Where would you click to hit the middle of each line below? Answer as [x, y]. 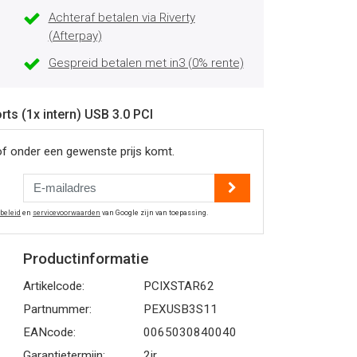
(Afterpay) [75, 35]
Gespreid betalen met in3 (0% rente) [146, 63]
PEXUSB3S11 [180, 309]
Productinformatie [86, 259]
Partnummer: [57, 309]
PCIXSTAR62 [178, 286]
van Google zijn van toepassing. [154, 213]
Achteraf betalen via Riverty [122, 17]
